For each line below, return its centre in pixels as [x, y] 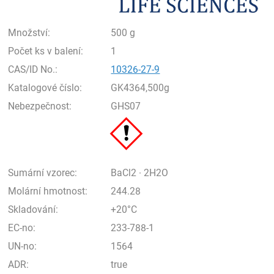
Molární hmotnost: [48, 191]
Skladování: [33, 209]
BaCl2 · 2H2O [140, 173]
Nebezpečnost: [40, 106]
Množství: [29, 33]
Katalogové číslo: [45, 88]
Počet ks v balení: [46, 51]
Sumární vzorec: [43, 173]
